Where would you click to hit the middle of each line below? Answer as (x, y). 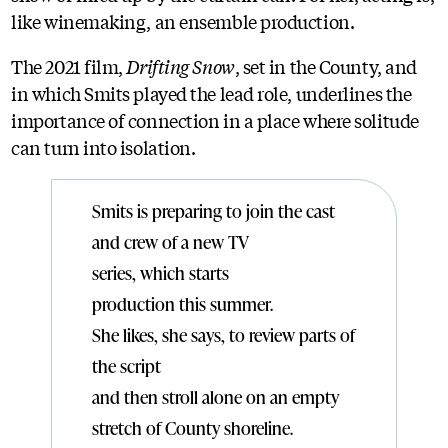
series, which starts (163, 272)
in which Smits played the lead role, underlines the (211, 92)
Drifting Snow (180, 65)
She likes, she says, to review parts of (224, 334)
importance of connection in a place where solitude (215, 119)
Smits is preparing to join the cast (214, 210)
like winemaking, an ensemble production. (183, 20)
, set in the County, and (325, 65)
